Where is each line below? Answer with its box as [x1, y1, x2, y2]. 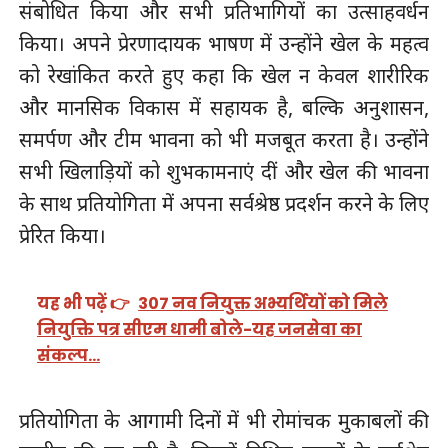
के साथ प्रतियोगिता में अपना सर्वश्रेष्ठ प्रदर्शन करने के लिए [18, 190, 430, 218]
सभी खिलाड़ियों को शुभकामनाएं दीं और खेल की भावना [18, 158, 430, 186]
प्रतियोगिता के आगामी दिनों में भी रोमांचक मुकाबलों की [18, 407, 430, 435]
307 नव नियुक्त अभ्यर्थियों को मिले [138, 292, 389, 316]
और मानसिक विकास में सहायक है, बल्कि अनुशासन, [18, 94, 430, 122]
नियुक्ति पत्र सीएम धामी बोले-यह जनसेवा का [37, 318, 363, 342]
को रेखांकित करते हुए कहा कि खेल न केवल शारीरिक [18, 62, 430, 90]
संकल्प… [37, 344, 101, 368]
